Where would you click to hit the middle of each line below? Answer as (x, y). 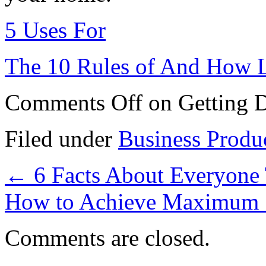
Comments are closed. (107, 237)
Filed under (61, 138)
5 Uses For (55, 30)
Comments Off (74, 102)
